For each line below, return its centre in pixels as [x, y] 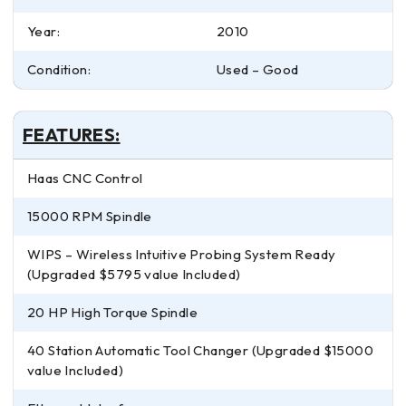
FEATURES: [72, 134]
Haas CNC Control [85, 178]
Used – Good [258, 69]
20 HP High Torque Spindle [112, 312]
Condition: [59, 69]
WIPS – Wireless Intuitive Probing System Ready [182, 254]
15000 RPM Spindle [90, 216]
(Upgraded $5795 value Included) [134, 274]
